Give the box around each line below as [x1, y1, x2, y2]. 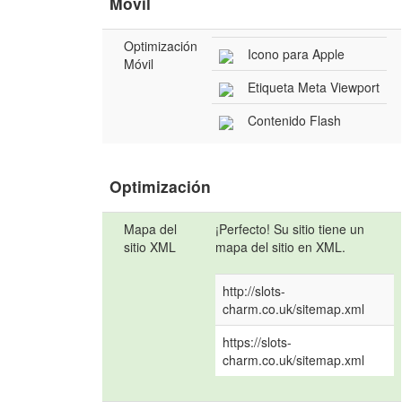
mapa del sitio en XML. [215, 238, 346, 257]
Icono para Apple [248, 45, 345, 64]
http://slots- [223, 282, 286, 301]
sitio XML [124, 238, 177, 257]
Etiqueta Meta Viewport [248, 78, 380, 97]
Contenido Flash [248, 111, 342, 130]
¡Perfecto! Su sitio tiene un [215, 220, 365, 239]
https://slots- [223, 333, 293, 352]
